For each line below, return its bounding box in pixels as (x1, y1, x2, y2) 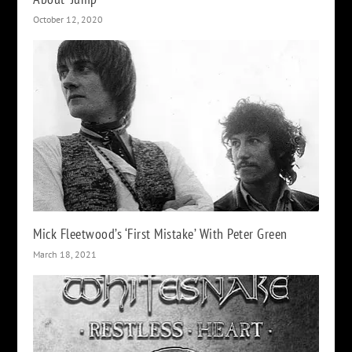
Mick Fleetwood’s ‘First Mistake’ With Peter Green (33, 225, 288, 244)
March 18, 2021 (33, 248, 97, 261)
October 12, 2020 (33, 13, 104, 26)
